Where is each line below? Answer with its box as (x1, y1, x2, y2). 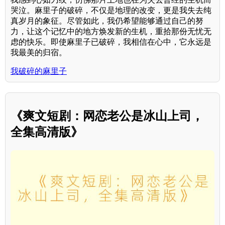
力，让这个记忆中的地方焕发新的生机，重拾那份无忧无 (11, 27, 211, 36)
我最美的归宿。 (11, 48, 67, 57)
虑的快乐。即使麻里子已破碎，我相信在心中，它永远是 (11, 38, 211, 47)
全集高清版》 (11, 125, 83, 139)
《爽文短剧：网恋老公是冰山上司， (11, 109, 203, 123)
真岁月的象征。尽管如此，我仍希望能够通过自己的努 (11, 17, 203, 26)
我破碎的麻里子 (11, 67, 67, 76)
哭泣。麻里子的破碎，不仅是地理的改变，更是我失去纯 (11, 6, 211, 15)
